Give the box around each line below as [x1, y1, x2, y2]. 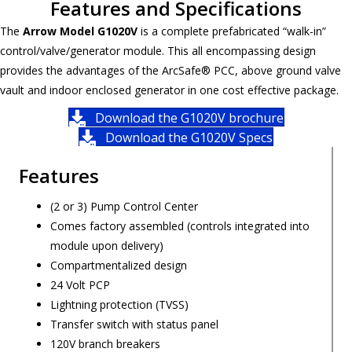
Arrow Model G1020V [23, 24, 137, 38]
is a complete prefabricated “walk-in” [137, 24, 326, 38]
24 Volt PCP [50, 277, 110, 292]
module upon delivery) [50, 238, 163, 253]
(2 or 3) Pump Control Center [50, 199, 198, 214]
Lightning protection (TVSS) [50, 297, 189, 312]
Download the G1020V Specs [105, 129, 273, 147]
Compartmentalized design [50, 258, 187, 273]
